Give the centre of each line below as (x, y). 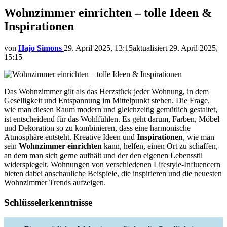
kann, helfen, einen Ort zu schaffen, (160, 146)
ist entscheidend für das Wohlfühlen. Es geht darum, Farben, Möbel (112, 119)
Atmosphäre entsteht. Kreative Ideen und (70, 137)
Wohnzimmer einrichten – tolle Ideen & (108, 12)
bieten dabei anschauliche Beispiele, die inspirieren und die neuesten (113, 173)
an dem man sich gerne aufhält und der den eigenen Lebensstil (103, 155)
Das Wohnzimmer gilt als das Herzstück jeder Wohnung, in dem (106, 91)
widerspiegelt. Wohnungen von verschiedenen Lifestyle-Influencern (112, 164)
